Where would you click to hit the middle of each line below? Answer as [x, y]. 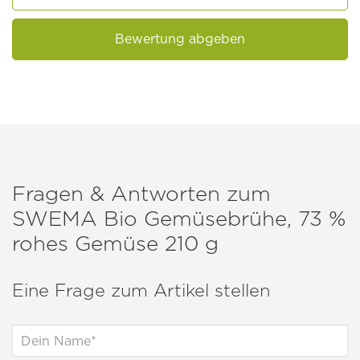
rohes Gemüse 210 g [115, 243]
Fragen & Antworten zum [141, 193]
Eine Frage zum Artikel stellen [141, 290]
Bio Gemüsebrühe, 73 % [221, 218]
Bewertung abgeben [180, 39]
